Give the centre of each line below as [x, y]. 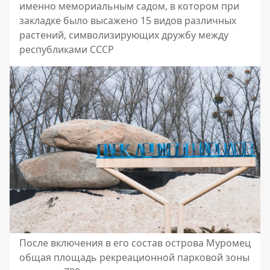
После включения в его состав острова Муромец [135, 243]
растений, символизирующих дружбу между [124, 35]
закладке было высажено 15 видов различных [128, 20]
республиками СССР [67, 49]
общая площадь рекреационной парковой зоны [134, 258]
